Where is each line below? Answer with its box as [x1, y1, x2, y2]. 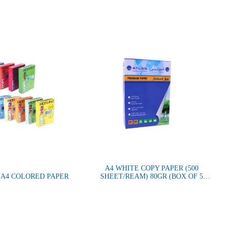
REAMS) [138, 180, 165, 188]
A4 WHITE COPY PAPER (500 [104, 164, 198, 172]
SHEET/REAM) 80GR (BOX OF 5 [100, 172, 203, 180]
